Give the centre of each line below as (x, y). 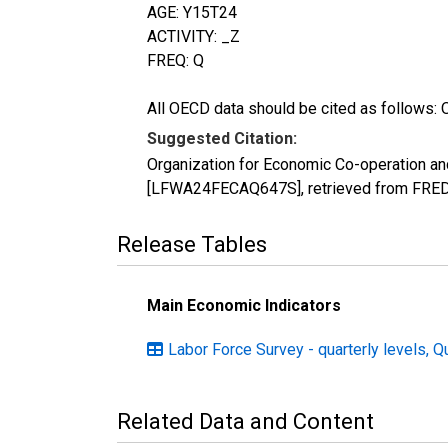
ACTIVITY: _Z (193, 36)
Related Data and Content (245, 421)
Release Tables (192, 244)
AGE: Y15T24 (192, 12)
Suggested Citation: (222, 138)
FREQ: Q (175, 60)
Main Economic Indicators (244, 305)
